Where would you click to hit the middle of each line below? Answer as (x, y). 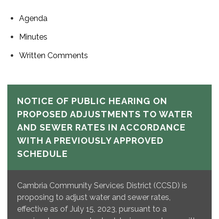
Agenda (33, 18)
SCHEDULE (43, 153)
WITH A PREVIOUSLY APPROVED (90, 140)
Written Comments (54, 55)
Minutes (33, 37)
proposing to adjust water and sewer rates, (94, 197)
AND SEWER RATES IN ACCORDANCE (101, 127)
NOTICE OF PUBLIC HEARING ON (92, 101)
